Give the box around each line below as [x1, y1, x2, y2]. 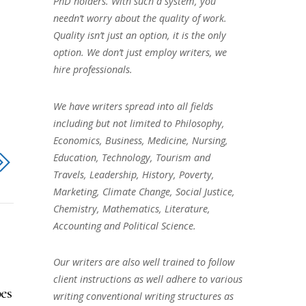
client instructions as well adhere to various [53, 273, 242, 286]
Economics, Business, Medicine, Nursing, [53, 133, 228, 147]
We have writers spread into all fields [53, 99, 213, 113]
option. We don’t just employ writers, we [53, 45, 227, 59]
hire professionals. [53, 62, 133, 76]
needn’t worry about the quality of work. [53, 11, 227, 25]
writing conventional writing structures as [53, 290, 234, 303]
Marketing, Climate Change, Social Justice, [53, 184, 235, 198]
